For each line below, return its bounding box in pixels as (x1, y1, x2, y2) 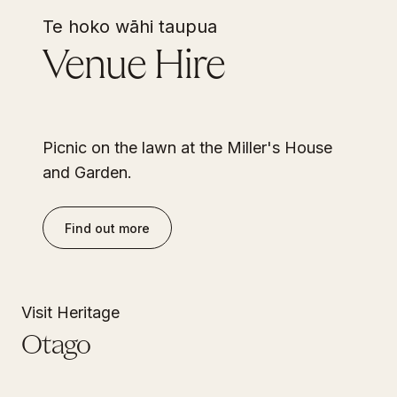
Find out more (65, 220, 150, 236)
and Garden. (43, 163, 132, 182)
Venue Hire (43, 46, 226, 89)
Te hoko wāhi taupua (43, 16, 217, 37)
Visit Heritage (21, 303, 120, 322)
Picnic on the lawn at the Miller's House (43, 138, 332, 157)
